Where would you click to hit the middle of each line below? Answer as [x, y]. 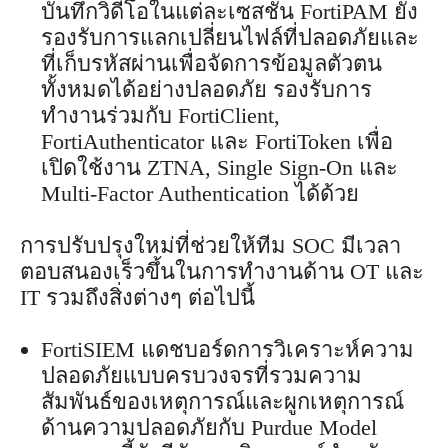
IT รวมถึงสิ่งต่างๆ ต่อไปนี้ [137, 297]
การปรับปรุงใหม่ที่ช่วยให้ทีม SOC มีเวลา [210, 245]
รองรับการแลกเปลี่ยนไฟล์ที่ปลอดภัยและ [230, 37]
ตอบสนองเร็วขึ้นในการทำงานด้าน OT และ [222, 271]
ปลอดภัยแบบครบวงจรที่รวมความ [201, 375]
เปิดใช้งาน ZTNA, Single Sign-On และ [219, 167]
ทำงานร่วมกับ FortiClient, [160, 115]
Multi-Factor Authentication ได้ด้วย [200, 193]
